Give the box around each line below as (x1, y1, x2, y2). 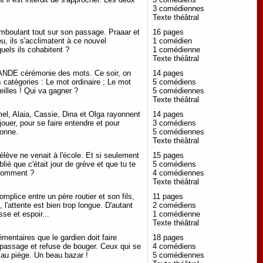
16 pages (153, 28, 184, 37)
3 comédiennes (153, 4, 204, 14)
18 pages (153, 233, 184, 242)
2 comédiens (153, 201, 196, 210)
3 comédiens (153, 119, 196, 128)
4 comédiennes (153, 168, 204, 178)
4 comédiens (153, 242, 196, 251)
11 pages (153, 192, 183, 201)
